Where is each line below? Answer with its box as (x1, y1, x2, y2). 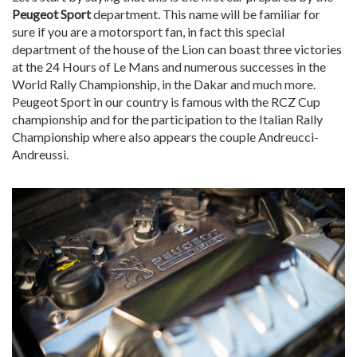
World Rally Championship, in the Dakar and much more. (12, 76, 316, 92)
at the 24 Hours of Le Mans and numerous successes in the (12, 59, 326, 75)
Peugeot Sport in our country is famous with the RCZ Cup (12, 94, 320, 110)
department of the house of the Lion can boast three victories (12, 41, 342, 57)
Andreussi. (12, 147, 69, 163)
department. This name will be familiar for (91, 6, 320, 22)
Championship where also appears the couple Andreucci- (12, 129, 319, 145)
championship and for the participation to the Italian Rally (12, 112, 323, 127)
